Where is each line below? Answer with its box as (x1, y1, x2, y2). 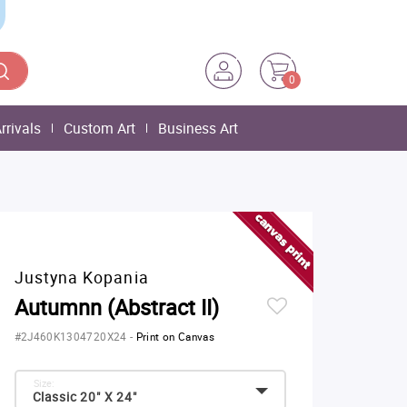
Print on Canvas (135, 330, 215, 343)
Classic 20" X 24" (32, 389, 137, 405)
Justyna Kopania (14, 266, 149, 288)
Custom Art (64, 118, 135, 138)
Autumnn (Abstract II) (14, 293, 219, 322)
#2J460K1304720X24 (14, 330, 130, 343)
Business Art (158, 118, 238, 138)
